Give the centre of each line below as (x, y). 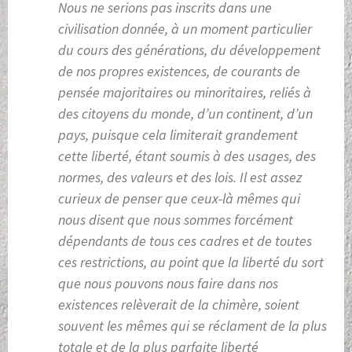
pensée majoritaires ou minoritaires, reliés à (185, 93)
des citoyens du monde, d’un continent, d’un (185, 114)
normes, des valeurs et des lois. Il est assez (180, 178)
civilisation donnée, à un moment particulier (185, 29)
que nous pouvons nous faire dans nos (168, 284)
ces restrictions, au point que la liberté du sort (191, 262)
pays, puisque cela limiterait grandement (178, 135)
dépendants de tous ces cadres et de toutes (185, 241)
